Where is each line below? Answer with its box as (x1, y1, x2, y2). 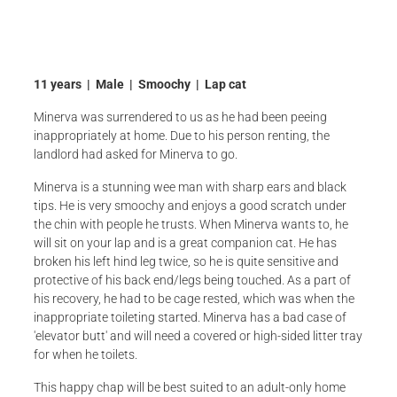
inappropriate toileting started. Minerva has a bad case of (34, 307, 346, 325)
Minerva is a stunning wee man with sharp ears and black (34, 177, 346, 195)
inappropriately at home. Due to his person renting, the (34, 126, 330, 144)
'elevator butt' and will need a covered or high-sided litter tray (34, 326, 362, 344)
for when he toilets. (34, 345, 137, 362)
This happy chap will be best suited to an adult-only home (34, 378, 346, 395)
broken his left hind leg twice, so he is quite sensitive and (34, 252, 339, 269)
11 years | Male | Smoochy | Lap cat (34, 74, 246, 92)
